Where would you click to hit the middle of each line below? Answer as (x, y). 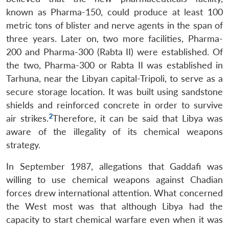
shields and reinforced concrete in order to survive (114, 105)
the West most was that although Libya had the (114, 206)
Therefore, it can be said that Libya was (138, 118)
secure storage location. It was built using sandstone (114, 91)
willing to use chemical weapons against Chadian (114, 179)
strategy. (23, 145)
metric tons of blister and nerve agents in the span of (114, 25)
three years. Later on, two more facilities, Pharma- (114, 38)
